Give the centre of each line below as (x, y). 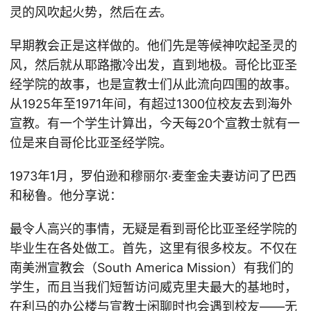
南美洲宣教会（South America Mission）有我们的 (152, 268)
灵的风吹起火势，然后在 (78, 12)
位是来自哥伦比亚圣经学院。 (91, 143)
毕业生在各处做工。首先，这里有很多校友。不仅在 (153, 248)
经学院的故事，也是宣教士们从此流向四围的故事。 (153, 84)
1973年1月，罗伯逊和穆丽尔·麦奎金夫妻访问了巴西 (153, 176)
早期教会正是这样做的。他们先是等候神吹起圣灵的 (153, 45)
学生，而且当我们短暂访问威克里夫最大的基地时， (153, 287)
